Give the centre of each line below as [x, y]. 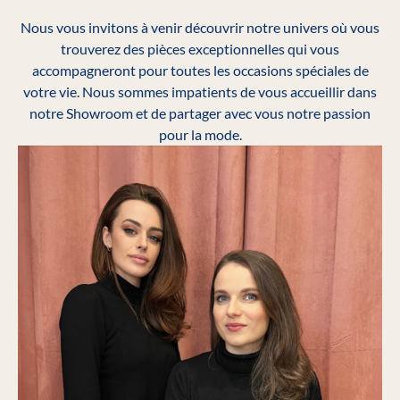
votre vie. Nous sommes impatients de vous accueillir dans [200, 91]
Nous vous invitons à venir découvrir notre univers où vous [200, 27]
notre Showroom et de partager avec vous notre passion [200, 112]
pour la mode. [200, 134]
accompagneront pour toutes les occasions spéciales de [200, 70]
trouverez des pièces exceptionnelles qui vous [200, 48]
